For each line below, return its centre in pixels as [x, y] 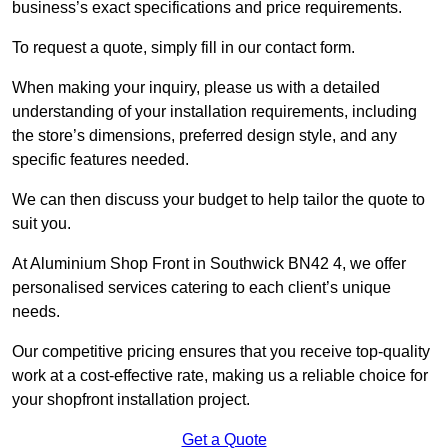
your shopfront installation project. [131, 399]
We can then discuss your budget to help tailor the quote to [218, 199]
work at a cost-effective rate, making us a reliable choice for [220, 375]
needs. [36, 311]
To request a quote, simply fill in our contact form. [183, 47]
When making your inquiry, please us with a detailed [196, 87]
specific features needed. [100, 159]
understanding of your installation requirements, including [214, 111]
